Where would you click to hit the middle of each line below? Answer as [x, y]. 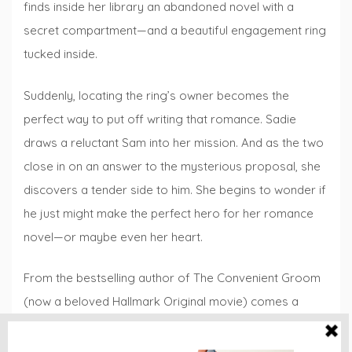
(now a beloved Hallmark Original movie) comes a [161, 302]
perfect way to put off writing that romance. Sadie [160, 119]
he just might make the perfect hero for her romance [169, 213]
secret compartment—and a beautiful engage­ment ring [175, 31]
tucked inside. [60, 54]
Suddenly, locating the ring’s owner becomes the [156, 95]
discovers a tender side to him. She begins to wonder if [175, 189]
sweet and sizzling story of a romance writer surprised [173, 325]
